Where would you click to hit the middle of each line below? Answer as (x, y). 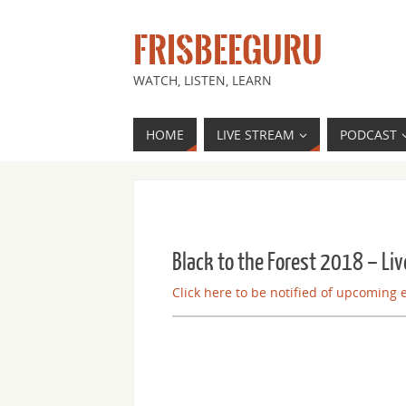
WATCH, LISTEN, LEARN (203, 80)
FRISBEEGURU (228, 50)
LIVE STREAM (256, 135)
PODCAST (368, 135)
